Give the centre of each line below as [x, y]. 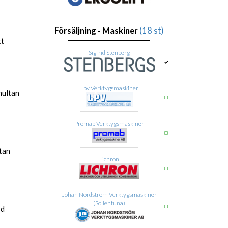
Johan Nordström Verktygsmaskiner [109, 195]
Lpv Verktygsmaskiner [109, 88]
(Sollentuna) [109, 203]
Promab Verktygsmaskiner [109, 123]
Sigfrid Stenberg [109, 53]
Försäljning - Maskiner [97, 30]
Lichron [109, 159]
